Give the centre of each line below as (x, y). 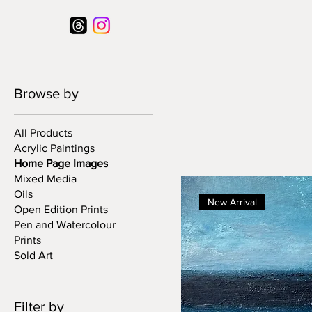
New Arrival (233, 202)
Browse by (46, 94)
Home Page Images (61, 164)
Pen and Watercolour (65, 225)
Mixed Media (45, 179)
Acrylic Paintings (54, 148)
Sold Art (33, 256)
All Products (43, 133)
